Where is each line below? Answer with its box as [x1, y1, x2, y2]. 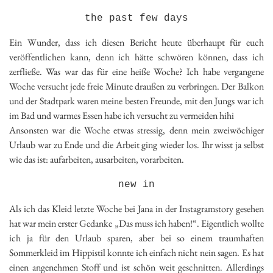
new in [118, 179, 155, 190]
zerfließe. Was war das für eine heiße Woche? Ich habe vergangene [9, 65, 264, 78]
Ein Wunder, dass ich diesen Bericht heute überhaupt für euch [9, 35, 264, 49]
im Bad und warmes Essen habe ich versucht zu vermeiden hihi [9, 108, 234, 122]
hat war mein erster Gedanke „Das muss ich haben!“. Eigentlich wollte [9, 216, 264, 230]
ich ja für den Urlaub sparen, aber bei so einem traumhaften [9, 231, 264, 244]
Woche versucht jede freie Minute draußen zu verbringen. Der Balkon [9, 79, 264, 93]
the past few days [85, 12, 188, 24]
